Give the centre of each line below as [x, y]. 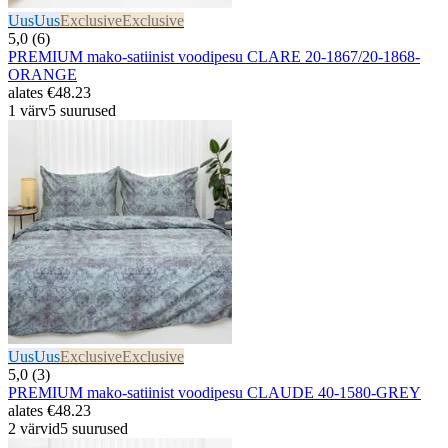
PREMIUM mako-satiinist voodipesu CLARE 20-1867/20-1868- [214, 56]
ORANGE [42, 74]
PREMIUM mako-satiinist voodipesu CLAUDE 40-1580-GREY [214, 392]
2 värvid [34, 428]
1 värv [28, 110]
